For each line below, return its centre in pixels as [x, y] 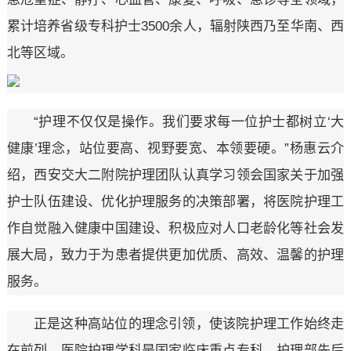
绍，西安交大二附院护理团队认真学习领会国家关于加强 [175, 175]
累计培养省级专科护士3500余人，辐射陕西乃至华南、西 [175, 27]
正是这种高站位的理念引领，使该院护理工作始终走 [189, 324]
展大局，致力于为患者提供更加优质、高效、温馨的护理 [175, 255]
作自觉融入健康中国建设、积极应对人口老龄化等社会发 [175, 229]
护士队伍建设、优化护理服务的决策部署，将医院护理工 [175, 202]
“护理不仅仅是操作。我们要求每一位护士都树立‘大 [189, 122]
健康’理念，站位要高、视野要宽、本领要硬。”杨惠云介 [175, 149]
